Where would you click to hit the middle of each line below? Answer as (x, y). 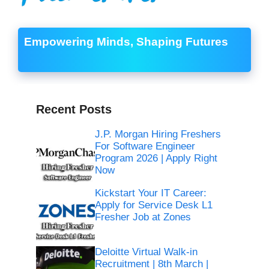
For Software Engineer (145, 146)
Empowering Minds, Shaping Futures (126, 42)
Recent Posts (74, 109)
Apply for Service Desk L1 (154, 205)
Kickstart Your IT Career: (151, 193)
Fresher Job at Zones (143, 217)
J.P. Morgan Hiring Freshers (158, 134)
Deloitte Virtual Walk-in (147, 252)
